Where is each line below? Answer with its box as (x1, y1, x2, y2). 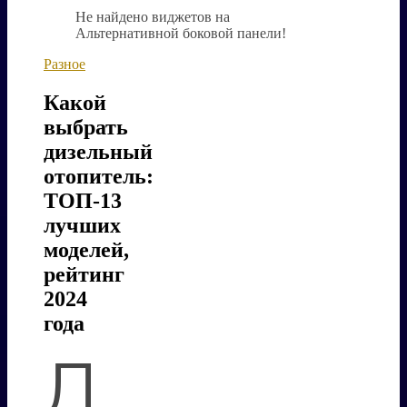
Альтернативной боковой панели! (75, 25, 286, 41)
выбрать (44, 114, 128, 139)
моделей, (44, 237, 129, 262)
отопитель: (44, 164, 154, 188)
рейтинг (44, 262, 124, 286)
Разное (44, 56, 85, 72)
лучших (44, 213, 121, 237)
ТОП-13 (44, 188, 122, 213)
